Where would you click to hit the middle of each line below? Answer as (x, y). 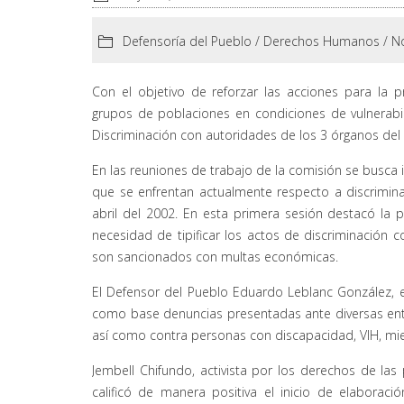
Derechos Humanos (321, 41)
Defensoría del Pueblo (187, 41)
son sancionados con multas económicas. (215, 257)
